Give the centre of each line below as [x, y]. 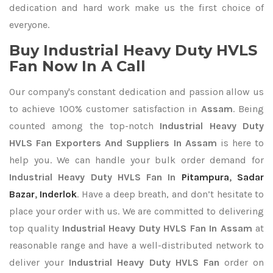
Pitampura [205, 177]
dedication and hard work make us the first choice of [136, 8]
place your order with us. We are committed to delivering [136, 211]
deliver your [39, 262]
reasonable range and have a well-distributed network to [136, 245]
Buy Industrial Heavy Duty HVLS [133, 50]
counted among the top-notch [85, 126]
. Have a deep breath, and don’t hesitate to [171, 194]
